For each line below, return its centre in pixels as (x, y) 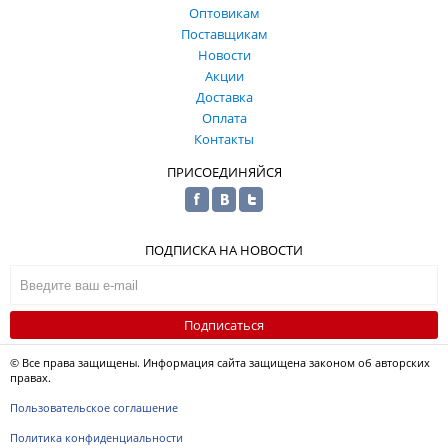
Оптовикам (224, 12)
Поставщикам (224, 33)
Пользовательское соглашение (94, 407)
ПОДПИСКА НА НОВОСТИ (224, 249)
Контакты (224, 138)
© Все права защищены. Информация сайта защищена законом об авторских (220, 362)
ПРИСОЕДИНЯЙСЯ (224, 171)
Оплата (224, 117)
